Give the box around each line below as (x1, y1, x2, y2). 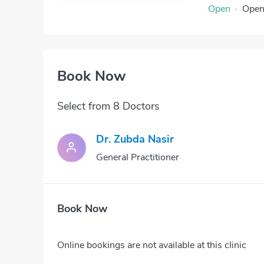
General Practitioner (96, 151, 179, 164)
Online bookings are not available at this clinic (57, 238, 246, 252)
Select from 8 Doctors (57, 99, 160, 113)
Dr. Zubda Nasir (96, 132, 174, 146)
